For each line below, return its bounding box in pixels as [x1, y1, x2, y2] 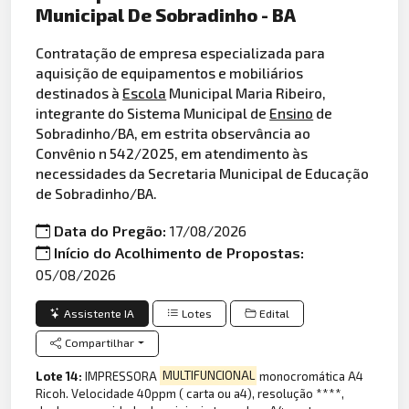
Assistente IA [64, 306, 135, 320]
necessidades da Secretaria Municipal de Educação [36, 163, 370, 182]
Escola [122, 83, 167, 101]
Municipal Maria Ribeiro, [166, 83, 327, 101]
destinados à [36, 83, 123, 101]
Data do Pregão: [54, 222, 171, 240]
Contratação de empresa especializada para [36, 43, 326, 61]
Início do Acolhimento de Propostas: [54, 244, 305, 262]
